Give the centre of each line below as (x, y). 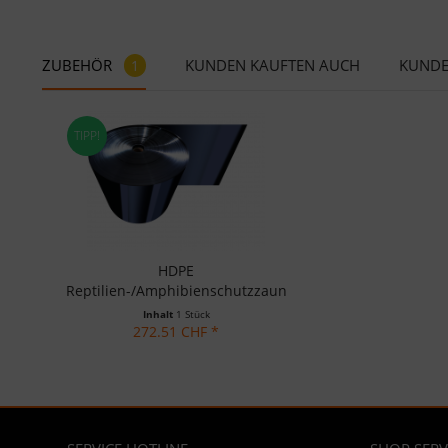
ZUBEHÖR (79, 65)
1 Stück (192, 314)
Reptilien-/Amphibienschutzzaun (176, 290)
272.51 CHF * (176, 331)
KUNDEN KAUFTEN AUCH (272, 65)
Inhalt (159, 314)
